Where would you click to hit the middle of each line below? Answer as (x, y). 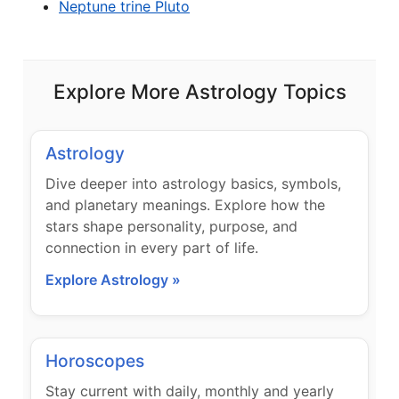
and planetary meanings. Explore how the (185, 205)
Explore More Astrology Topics (199, 91)
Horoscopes (95, 361)
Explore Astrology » (113, 280)
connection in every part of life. (152, 248)
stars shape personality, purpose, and (171, 226)
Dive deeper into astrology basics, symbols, (193, 183)
